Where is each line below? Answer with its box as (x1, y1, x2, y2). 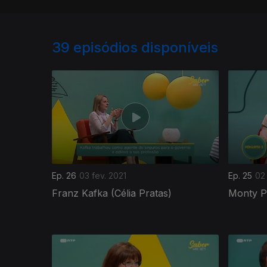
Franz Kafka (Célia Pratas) (52, 187, 172, 199)
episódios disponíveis (73, 39, 218, 57)
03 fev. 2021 (79, 170, 126, 181)
